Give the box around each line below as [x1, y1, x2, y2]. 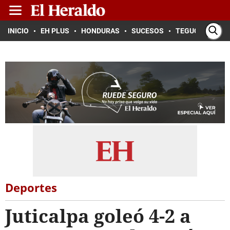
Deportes [5, 180, 57, 195]
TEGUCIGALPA [176, 27, 223, 35]
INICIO [8, 27, 29, 35]
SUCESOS [131, 27, 164, 35]
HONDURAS [81, 27, 120, 35]
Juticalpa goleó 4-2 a [5, 203, 191, 228]
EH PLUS [41, 27, 69, 35]
